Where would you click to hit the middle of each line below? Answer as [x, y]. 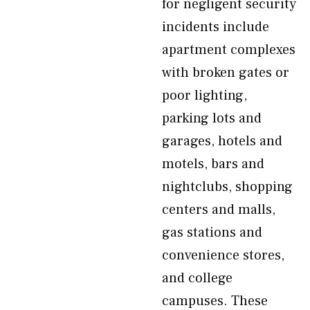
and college [197, 278]
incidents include [216, 27]
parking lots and [212, 118]
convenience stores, [223, 255]
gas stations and [212, 232]
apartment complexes [229, 50]
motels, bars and [213, 164]
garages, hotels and [222, 141]
